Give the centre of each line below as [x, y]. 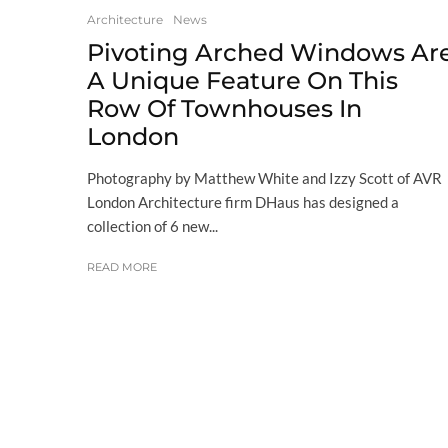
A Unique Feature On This [242, 80]
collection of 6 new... [152, 225]
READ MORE [122, 266]
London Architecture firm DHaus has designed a [243, 201]
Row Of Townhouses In [224, 108]
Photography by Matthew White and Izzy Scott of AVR [264, 177]
